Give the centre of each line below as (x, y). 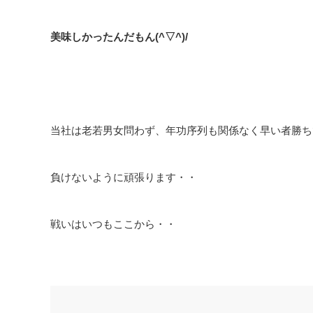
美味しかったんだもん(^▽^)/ (119, 36)
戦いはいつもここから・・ (113, 224)
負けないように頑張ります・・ (124, 177)
